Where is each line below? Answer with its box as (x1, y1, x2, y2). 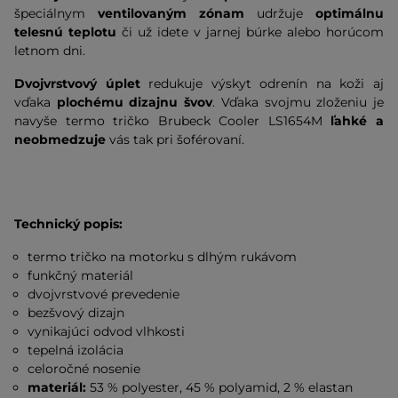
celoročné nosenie (28, 361, 141, 377)
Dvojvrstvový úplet (14, 76, 140, 92)
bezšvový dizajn (28, 305, 125, 321)
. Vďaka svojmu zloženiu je (212, 94, 385, 110)
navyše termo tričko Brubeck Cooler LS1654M (14, 113, 322, 129)
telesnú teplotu (14, 24, 116, 40)
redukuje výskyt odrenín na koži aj (139, 76, 385, 92)
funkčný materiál (28, 267, 134, 283)
